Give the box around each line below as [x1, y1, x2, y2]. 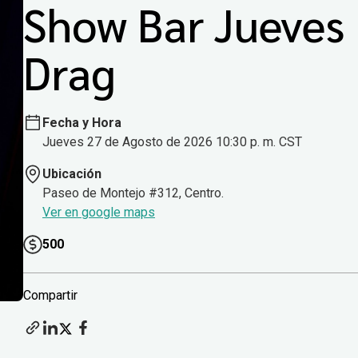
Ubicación [42, 166, 101, 182]
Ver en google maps [42, 205, 155, 221]
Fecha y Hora [42, 115, 121, 131]
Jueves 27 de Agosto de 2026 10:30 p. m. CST [42, 134, 302, 150]
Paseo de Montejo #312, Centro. [42, 185, 224, 201]
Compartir [23, 288, 78, 304]
